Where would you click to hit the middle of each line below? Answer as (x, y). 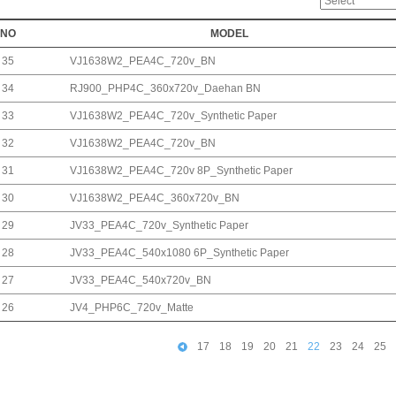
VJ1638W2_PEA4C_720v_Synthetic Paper (173, 116)
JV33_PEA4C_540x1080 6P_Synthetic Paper (179, 253)
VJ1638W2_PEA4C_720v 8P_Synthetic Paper (181, 171)
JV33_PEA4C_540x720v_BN (141, 281)
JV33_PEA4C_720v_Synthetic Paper (159, 226)
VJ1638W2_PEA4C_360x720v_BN (155, 198)
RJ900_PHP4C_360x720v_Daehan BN (165, 89)
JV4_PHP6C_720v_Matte (132, 308)
